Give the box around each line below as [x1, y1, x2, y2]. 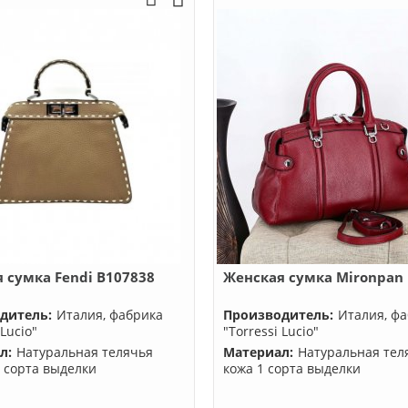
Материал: [223, 343, 293, 361]
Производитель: [223, 306, 333, 323]
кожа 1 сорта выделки [223, 360, 361, 377]
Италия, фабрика [56, 306, 164, 323]
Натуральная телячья [16, 343, 154, 361]
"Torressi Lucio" [223, 322, 319, 340]
